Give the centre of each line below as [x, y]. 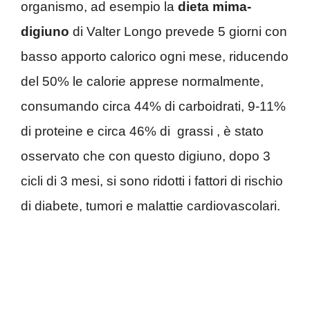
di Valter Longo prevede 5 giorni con [178, 32]
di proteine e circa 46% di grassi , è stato [142, 131]
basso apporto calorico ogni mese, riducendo [155, 57]
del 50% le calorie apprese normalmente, [142, 82]
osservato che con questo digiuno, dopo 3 [146, 156]
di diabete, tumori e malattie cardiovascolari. [151, 206]
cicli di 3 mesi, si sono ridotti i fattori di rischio [152, 181]
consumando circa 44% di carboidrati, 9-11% [153, 107]
